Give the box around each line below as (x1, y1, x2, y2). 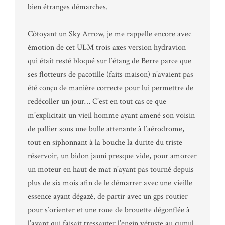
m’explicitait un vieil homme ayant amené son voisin (28, 109, 195, 121)
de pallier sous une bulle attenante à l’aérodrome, (28, 123, 184, 134)
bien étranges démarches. (28, 1, 108, 12)
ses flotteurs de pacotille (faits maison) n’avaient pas (28, 69, 193, 80)
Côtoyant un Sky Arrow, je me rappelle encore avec (28, 28, 191, 39)
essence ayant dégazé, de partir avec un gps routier (28, 191, 188, 202)
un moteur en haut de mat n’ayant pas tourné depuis (28, 164, 194, 175)
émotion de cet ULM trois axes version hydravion (28, 42, 186, 53)
